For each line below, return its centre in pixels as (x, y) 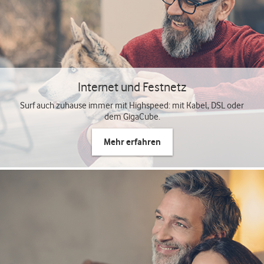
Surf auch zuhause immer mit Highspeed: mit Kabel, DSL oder (132, 105)
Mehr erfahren (132, 142)
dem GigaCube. (132, 117)
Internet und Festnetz (132, 87)
